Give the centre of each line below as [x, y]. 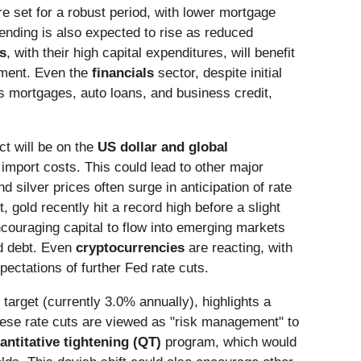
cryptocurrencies [130, 248]
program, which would [229, 342]
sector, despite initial [218, 73]
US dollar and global [163, 147]
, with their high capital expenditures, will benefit [151, 53]
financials [123, 73]
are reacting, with [239, 248]
